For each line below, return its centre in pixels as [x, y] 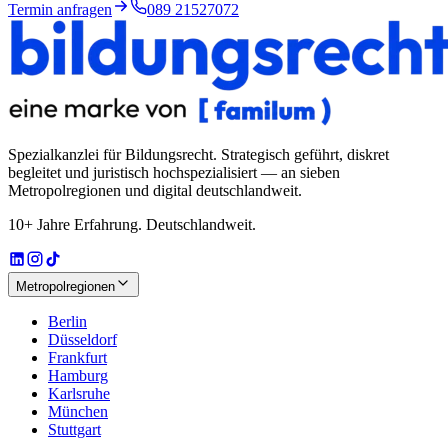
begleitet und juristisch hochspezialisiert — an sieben [174, 173]
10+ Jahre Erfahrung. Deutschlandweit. [132, 225]
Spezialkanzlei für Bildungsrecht [110, 155]
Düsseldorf [82, 340]
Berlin [67, 322]
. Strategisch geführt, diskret [301, 155]
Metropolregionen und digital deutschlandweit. [155, 191]
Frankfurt [77, 358]
